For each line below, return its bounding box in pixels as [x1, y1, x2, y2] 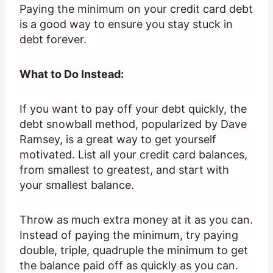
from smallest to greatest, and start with [19, 163, 229, 177]
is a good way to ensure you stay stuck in [19, 18, 233, 31]
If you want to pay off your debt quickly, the [19, 102, 247, 116]
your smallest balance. [19, 179, 134, 192]
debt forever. [19, 33, 87, 46]
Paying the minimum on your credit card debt [19, 2, 253, 16]
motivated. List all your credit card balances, [19, 148, 247, 161]
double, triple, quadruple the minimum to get [19, 244, 248, 257]
